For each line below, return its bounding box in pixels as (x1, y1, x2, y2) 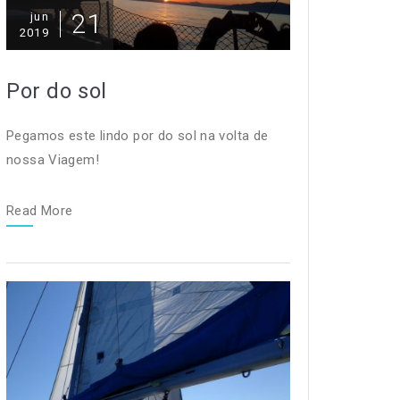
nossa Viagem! (6, 152, 107, 169)
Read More (6, 203, 73, 220)
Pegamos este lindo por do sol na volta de (6, 128, 269, 145)
